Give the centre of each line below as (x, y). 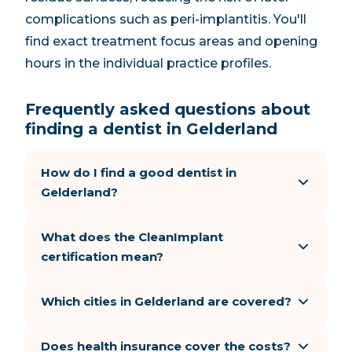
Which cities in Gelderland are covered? (166, 301)
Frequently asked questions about (168, 109)
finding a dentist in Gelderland (151, 129)
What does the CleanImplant (132, 237)
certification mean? (102, 257)
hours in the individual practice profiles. (148, 63)
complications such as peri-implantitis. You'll (166, 19)
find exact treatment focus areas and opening (171, 41)
